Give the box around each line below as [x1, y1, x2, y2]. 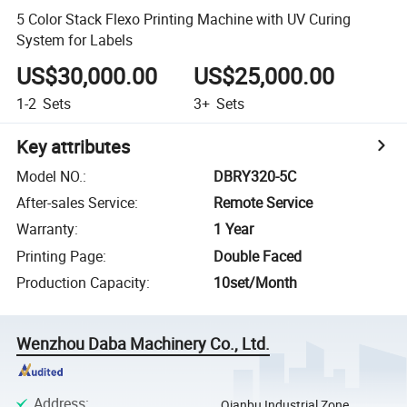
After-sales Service [16, 193, 135, 213]
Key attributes [16, 134, 131, 159]
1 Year [213, 219, 254, 240]
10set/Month [213, 273, 298, 293]
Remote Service [213, 193, 313, 213]
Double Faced [213, 245, 303, 266]
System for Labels [16, 29, 134, 50]
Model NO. [16, 165, 84, 186]
